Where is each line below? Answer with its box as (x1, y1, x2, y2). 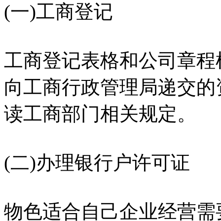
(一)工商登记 (4, 1, 113, 22)
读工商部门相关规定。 (4, 103, 196, 124)
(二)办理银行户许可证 (4, 152, 190, 173)
